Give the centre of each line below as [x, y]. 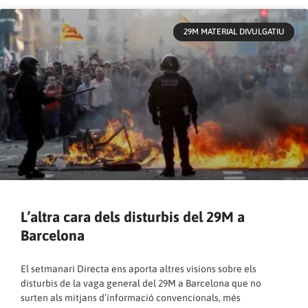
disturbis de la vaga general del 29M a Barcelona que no [141, 283]
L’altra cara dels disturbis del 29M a [133, 217]
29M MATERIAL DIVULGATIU [234, 32]
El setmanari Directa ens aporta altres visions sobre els [139, 269]
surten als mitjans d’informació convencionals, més [131, 298]
